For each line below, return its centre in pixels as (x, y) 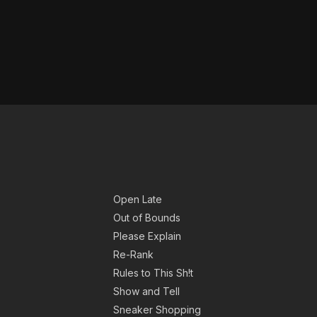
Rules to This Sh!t (153, 273)
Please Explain (147, 236)
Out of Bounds (147, 218)
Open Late (138, 200)
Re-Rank (133, 255)
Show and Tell (146, 292)
